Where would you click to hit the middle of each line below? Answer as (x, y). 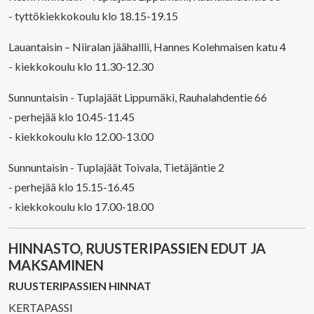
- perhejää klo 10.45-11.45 (71, 117)
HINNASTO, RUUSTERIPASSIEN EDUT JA (137, 248)
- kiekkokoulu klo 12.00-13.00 (81, 136)
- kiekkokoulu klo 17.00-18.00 (81, 206)
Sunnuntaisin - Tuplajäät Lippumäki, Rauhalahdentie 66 (138, 97)
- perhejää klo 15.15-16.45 (71, 187)
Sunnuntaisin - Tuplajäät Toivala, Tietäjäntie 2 (116, 167)
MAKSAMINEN (56, 265)
